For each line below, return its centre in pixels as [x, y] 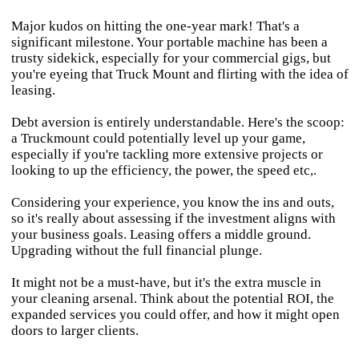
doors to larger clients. [75, 331]
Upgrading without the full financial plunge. [136, 250]
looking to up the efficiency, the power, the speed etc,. [163, 170]
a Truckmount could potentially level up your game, [158, 138]
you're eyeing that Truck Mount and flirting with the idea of [179, 74]
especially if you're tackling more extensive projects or [167, 154]
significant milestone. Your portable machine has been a [169, 42]
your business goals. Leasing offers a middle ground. [161, 234]
